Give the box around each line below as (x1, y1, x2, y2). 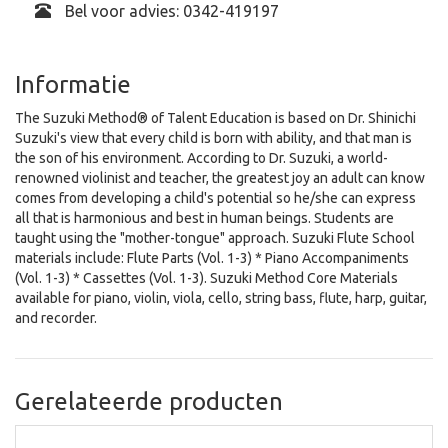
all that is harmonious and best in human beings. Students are (15, 210, 394, 227)
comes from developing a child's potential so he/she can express (15, 190, 416, 207)
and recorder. (15, 310, 97, 327)
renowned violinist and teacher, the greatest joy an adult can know (15, 170, 425, 187)
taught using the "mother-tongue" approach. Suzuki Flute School (15, 230, 415, 247)
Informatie (15, 71, 131, 99)
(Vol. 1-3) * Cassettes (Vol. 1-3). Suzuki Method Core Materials (15, 270, 398, 287)
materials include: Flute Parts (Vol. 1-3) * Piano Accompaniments (15, 250, 409, 267)
